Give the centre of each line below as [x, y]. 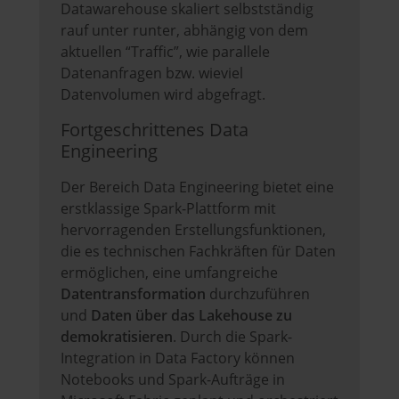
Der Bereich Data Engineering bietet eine [197, 187]
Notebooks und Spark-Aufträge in [173, 380]
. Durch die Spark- [232, 337]
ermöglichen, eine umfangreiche [169, 273]
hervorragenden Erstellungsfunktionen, [193, 230]
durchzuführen [260, 294]
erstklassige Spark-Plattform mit [168, 209]
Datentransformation [135, 294]
